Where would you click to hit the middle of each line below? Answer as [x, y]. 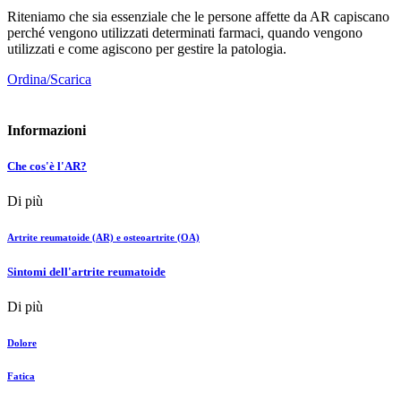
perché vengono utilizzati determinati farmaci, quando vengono [185, 33]
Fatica [21, 375]
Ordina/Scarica [49, 80]
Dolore [22, 342]
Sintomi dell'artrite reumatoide [86, 271]
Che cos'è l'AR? [47, 166]
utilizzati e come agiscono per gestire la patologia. [147, 49]
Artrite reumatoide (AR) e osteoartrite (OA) [103, 237]
